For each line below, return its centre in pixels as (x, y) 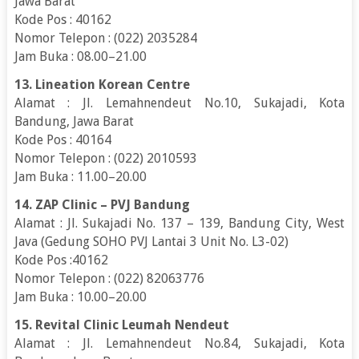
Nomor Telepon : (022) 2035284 (105, 38)
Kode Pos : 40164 (63, 139)
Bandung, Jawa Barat (74, 121)
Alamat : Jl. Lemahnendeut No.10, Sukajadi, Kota (179, 103)
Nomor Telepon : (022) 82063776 (109, 278)
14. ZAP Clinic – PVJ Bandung (102, 204)
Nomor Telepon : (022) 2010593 (105, 158)
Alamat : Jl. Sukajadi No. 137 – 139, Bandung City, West (179, 223)
